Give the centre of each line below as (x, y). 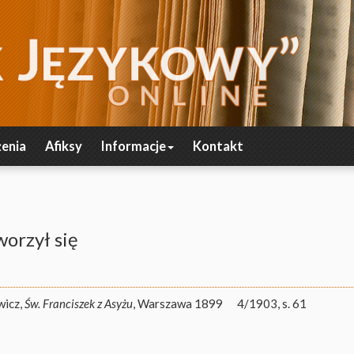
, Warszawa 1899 (178, 303)
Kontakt (218, 146)
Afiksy (64, 146)
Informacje (134, 146)
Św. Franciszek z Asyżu (79, 303)
